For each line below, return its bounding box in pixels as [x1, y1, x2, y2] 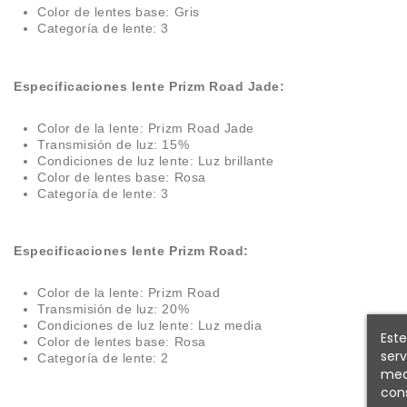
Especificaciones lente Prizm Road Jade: [14, 78, 285, 94]
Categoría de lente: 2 [37, 351, 169, 366]
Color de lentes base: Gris [37, 5, 200, 19]
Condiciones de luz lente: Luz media [37, 318, 263, 333]
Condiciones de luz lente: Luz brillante [37, 153, 274, 168]
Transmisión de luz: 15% [37, 136, 190, 152]
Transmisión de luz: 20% [37, 302, 190, 317]
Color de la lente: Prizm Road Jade [37, 120, 254, 135]
